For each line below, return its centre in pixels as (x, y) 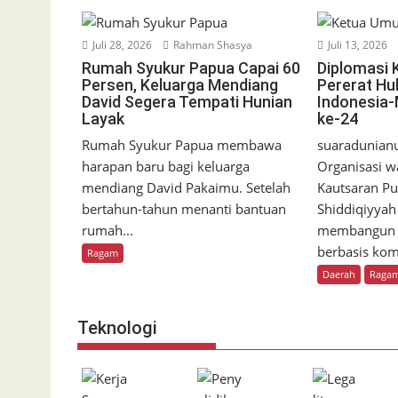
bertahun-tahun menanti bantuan (184, 209)
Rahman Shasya (211, 45)
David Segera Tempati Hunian (187, 102)
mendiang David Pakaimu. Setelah (186, 188)
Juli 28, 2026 (121, 45)
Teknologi (117, 328)
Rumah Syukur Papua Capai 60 (191, 68)
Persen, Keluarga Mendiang (180, 85)
